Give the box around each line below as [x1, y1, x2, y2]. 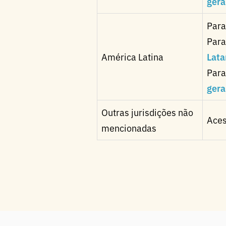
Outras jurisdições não [101, 105, 193, 119]
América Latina [101, 50, 163, 63]
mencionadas [101, 121, 156, 134]
